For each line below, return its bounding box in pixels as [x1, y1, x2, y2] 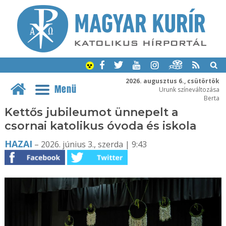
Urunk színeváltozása [158, 85, 219, 93]
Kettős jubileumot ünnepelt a [4, 105, 178, 119]
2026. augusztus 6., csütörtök [125, 76, 219, 85]
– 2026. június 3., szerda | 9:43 [32, 139, 147, 150]
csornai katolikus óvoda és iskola [4, 119, 196, 133]
